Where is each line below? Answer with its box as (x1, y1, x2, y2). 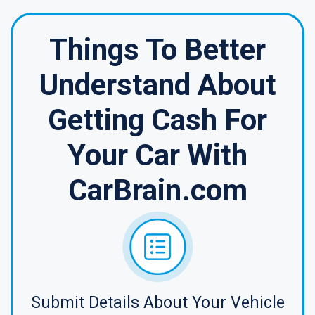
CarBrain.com (67, 173, 247, 207)
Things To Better (49, 32, 266, 67)
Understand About (39, 67, 276, 102)
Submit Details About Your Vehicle (30, 293, 285, 312)
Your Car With (67, 138, 247, 172)
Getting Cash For (48, 103, 267, 137)
